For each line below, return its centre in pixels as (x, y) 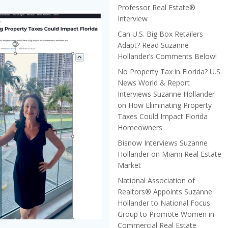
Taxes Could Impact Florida (163, 116)
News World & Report (154, 82)
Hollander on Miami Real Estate (169, 154)
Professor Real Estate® (156, 7)
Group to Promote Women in (166, 214)
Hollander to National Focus (164, 203)
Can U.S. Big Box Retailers (160, 34)
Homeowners (140, 127)
